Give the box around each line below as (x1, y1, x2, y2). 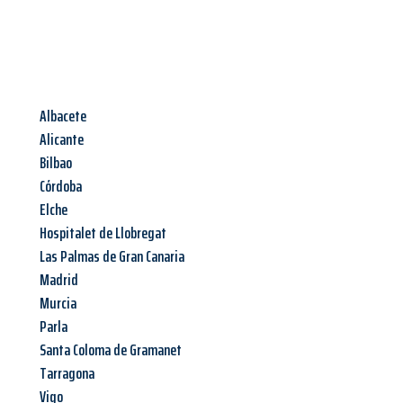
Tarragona (40, 361, 94, 387)
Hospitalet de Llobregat (40, 220, 166, 246)
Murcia (40, 291, 76, 317)
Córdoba (40, 174, 82, 200)
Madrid (40, 267, 78, 293)
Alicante (40, 127, 84, 153)
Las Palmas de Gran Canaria (40, 244, 184, 270)
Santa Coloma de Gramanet (40, 337, 182, 363)
